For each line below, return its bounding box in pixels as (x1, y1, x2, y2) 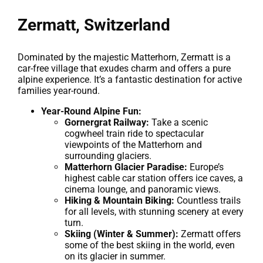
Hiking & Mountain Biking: (65, 194, 174, 206)
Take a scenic (149, 116, 208, 128)
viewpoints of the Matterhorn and (65, 139, 202, 150)
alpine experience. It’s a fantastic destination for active (18, 73, 242, 85)
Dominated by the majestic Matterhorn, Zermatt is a (18, 51, 231, 63)
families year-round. (18, 85, 100, 96)
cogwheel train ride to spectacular (65, 127, 204, 139)
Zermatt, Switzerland (18, 15, 170, 35)
